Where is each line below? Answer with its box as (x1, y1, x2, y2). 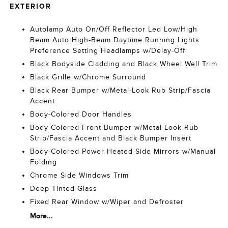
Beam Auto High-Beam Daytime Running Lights (30, 36, 200, 44)
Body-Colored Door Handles (30, 110, 132, 118)
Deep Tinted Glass (30, 184, 98, 192)
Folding (30, 158, 58, 166)
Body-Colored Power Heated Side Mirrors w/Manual (30, 147, 216, 155)
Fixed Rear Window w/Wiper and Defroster (30, 197, 184, 206)
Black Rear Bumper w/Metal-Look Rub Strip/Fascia (30, 86, 211, 94)
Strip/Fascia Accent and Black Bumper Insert (30, 134, 192, 142)
